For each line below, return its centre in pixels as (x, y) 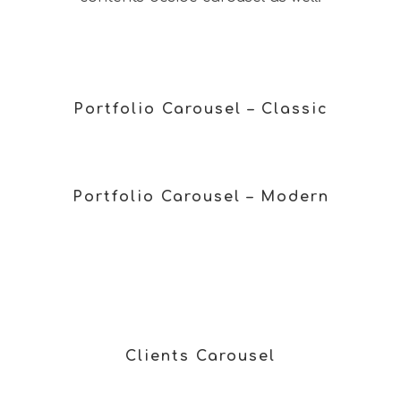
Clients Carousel (200, 356)
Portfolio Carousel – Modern (200, 197)
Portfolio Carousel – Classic (200, 109)
